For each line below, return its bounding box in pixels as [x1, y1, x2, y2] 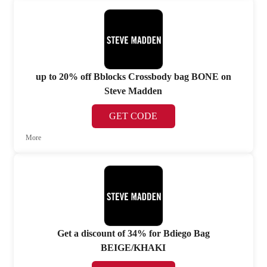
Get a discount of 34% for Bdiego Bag [57, 228, 210, 238]
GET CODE [109, 111, 158, 122]
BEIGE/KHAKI [101, 242, 166, 253]
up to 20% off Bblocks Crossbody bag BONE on [35, 72, 231, 82]
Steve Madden [104, 86, 163, 97]
